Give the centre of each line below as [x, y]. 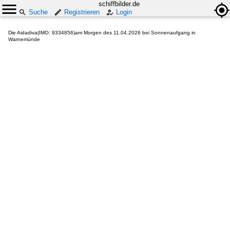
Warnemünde [24, 39]
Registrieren [82, 12]
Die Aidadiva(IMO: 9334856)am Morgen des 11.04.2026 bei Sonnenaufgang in [102, 33]
